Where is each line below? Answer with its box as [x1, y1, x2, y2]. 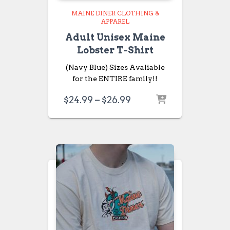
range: [130, 105, 160, 116]
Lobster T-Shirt [76, 45, 154, 55]
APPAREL [101, 17, 129, 25]
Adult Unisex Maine [65, 32, 165, 43]
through [130, 126, 168, 137]
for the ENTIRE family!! [72, 74, 158, 83]
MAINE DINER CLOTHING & [71, 9, 159, 17]
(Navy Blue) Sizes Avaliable [65, 63, 165, 71]
